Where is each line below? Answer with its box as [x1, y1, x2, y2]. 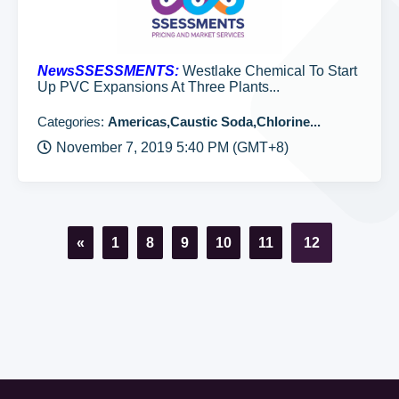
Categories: [37, 114, 108, 129]
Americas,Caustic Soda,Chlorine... [108, 114, 321, 129]
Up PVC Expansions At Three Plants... [37, 79, 280, 94]
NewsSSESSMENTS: [37, 63, 179, 78]
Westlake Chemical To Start [179, 63, 357, 78]
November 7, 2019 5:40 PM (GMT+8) [56, 140, 289, 155]
